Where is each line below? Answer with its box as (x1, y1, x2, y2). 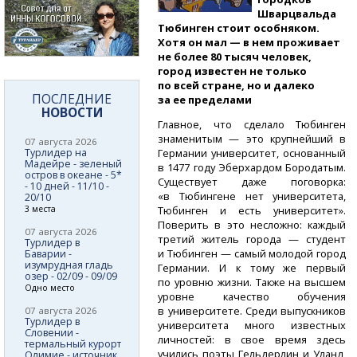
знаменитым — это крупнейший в (158, 131, 347, 146)
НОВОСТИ (41, 103, 103, 121)
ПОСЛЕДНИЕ (32, 89, 112, 108)
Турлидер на (25, 145, 87, 159)
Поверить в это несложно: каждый (158, 217, 347, 232)
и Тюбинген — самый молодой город (158, 245, 347, 261)
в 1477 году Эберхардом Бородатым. (158, 159, 347, 175)
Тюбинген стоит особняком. (158, 20, 320, 35)
